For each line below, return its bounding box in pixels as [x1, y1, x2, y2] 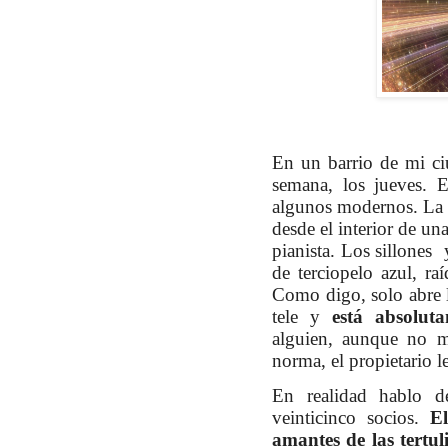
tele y [272, 306, 332, 328]
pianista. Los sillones [272, 240, 439, 262]
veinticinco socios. [272, 407, 419, 429]
